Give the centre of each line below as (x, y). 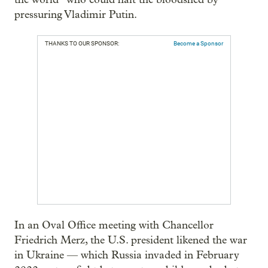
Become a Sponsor (198, 43)
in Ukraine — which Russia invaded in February (127, 255)
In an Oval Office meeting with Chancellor (114, 225)
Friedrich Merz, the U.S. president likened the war (131, 240)
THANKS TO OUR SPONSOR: (82, 43)
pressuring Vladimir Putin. (76, 14)
